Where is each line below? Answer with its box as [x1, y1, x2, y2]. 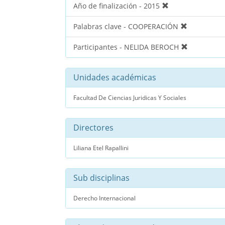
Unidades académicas [73, 71, 156, 83]
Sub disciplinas [73, 172, 130, 183]
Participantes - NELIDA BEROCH [73, 42, 181, 52]
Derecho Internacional [73, 193, 136, 202]
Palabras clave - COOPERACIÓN [73, 21, 180, 31]
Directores [73, 122, 114, 133]
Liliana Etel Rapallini [73, 143, 129, 152]
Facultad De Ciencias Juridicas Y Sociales [73, 93, 186, 101]
